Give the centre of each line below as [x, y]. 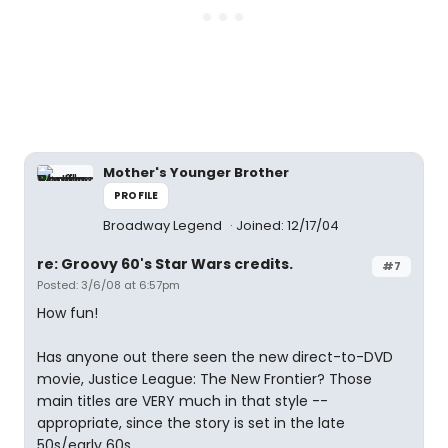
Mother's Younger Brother [196, 172]
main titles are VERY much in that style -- [182, 401]
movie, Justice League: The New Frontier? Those [204, 379]
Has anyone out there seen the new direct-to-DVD [215, 357]
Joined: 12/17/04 [287, 225]
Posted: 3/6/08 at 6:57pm [108, 285]
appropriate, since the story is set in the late [191, 423]
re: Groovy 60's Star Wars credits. [165, 264]
